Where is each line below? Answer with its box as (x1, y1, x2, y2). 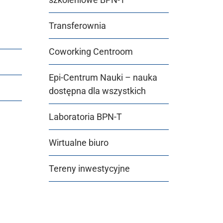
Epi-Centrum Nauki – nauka (49, 72, 157, 83)
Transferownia (49, 20, 106, 31)
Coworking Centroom (49, 46, 133, 57)
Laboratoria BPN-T (49, 111, 122, 122)
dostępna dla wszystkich (49, 86, 146, 96)
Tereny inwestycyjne (49, 163, 130, 174)
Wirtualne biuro (49, 137, 109, 148)
